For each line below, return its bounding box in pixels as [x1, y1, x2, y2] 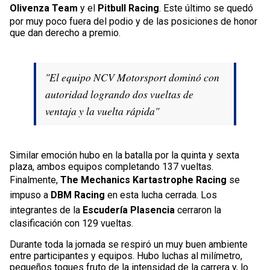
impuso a [10, 189, 51, 201]
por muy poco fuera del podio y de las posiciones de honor [10, 15, 257, 27]
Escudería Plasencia [83, 204, 175, 216]
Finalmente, [10, 174, 60, 186]
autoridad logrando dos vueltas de [45, 86, 193, 101]
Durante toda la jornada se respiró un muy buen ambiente [10, 238, 248, 250]
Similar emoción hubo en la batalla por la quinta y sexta [10, 149, 239, 161]
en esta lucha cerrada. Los [105, 189, 217, 201]
